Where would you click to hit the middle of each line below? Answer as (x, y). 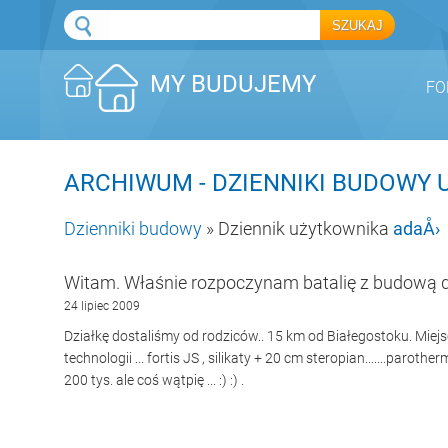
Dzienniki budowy (133, 228)
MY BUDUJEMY (233, 84)
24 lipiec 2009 (102, 306)
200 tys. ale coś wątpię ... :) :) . (154, 380)
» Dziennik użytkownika (297, 228)
